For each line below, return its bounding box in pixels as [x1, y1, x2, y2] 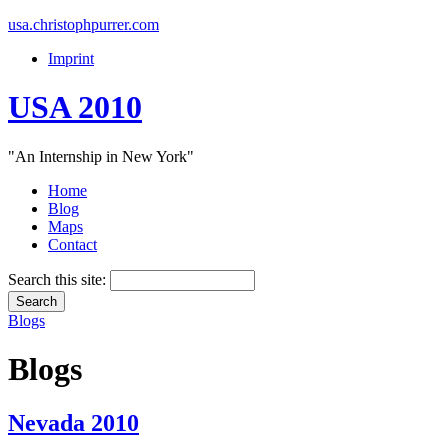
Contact [48, 235, 97, 253]
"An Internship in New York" [8, 147, 194, 165]
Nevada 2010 [8, 409, 139, 436]
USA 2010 [8, 89, 142, 126]
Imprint [48, 50, 94, 67]
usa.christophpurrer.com [8, 16, 159, 33]
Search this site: [8, 270, 110, 288]
